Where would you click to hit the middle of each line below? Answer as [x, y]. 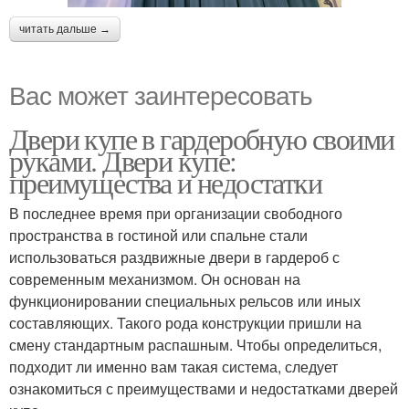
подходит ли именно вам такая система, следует [173, 367]
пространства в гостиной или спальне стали [158, 236]
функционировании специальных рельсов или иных [185, 301]
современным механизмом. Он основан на [155, 279]
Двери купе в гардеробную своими [202, 139]
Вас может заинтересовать [161, 94]
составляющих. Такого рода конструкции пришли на [185, 323]
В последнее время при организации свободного [176, 214]
